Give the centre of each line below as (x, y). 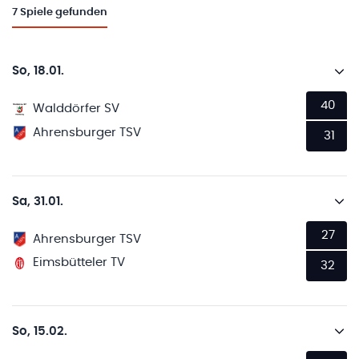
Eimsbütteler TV (79, 263)
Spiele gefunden (64, 13)
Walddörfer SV (77, 109)
